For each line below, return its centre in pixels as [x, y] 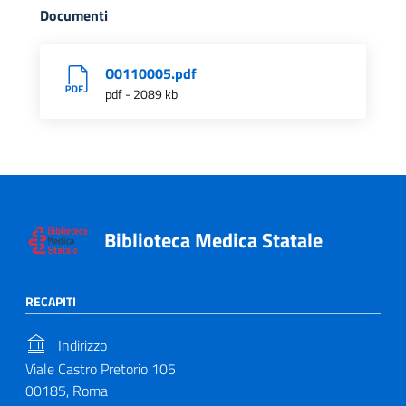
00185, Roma [67, 390]
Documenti [74, 16]
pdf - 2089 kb [141, 94]
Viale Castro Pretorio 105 [101, 368]
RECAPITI [51, 302]
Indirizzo [81, 345]
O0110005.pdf [151, 74]
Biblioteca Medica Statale [213, 240]
